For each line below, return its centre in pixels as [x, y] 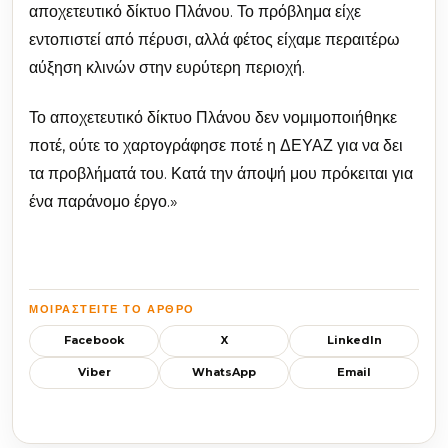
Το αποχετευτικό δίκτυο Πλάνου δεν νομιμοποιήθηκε [213, 117]
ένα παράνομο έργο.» [103, 201]
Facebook [94, 340]
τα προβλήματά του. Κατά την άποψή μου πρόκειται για [221, 173]
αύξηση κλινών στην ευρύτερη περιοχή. [167, 67]
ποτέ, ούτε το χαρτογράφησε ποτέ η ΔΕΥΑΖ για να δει [216, 145]
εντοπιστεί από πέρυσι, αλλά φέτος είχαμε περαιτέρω [214, 39]
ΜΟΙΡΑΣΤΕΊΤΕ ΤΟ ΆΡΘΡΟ [112, 308]
